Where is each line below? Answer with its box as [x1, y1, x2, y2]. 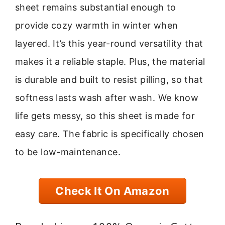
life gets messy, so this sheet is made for [15, 110, 195, 122]
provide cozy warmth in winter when [15, 20, 178, 31]
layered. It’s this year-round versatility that [15, 38, 203, 49]
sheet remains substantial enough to [15, 2, 176, 13]
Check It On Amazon [55, 184, 170, 197]
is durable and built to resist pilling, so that [15, 74, 203, 85]
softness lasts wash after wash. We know [15, 92, 199, 103]
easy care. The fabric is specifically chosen [15, 129, 204, 140]
